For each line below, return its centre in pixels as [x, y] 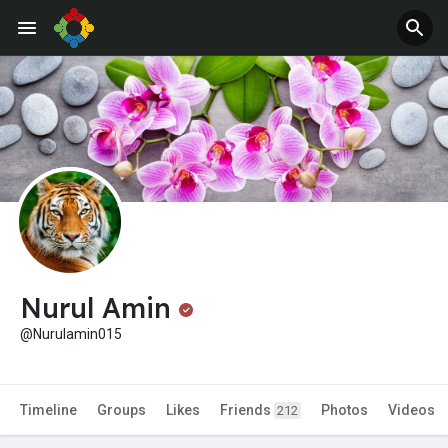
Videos [411, 410]
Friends [247, 410]
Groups [121, 410]
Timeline [48, 410]
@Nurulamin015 [71, 334]
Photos [344, 410]
